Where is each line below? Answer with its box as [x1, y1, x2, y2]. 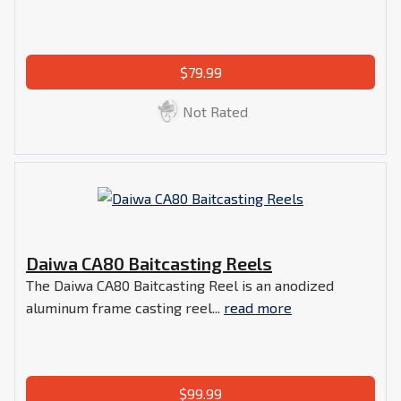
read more [224, 298, 292, 316]
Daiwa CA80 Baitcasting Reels [26, 252, 272, 274]
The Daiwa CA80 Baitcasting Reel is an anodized [26, 276, 334, 294]
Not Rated [182, 102, 248, 120]
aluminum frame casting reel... [26, 298, 224, 316]
